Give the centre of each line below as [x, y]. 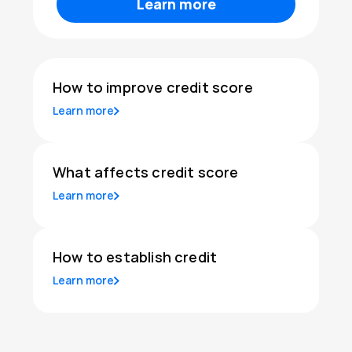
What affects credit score [146, 172]
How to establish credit [135, 257]
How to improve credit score [153, 88]
